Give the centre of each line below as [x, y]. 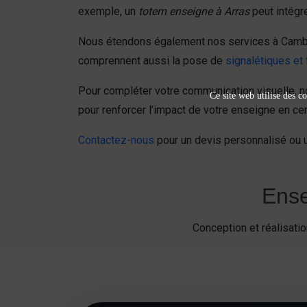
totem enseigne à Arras [194, 11]
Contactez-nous [116, 140]
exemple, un [108, 11]
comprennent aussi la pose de [152, 61]
